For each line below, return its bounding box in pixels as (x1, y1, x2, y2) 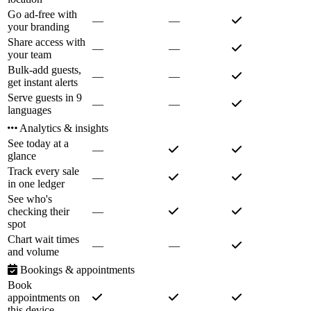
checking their (8, 205, 69, 218)
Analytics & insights (19, 122, 108, 135)
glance (8, 150, 36, 162)
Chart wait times (8, 233, 79, 246)
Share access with (8, 36, 85, 49)
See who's (8, 193, 52, 205)
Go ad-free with (8, 8, 77, 21)
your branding (8, 21, 69, 33)
